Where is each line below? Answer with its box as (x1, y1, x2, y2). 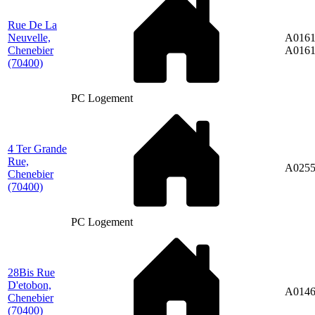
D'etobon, (8, 278, 51, 291)
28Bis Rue (8, 266, 55, 278)
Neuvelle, (8, 31, 51, 44)
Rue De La (8, 18, 57, 31)
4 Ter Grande (8, 142, 67, 155)
